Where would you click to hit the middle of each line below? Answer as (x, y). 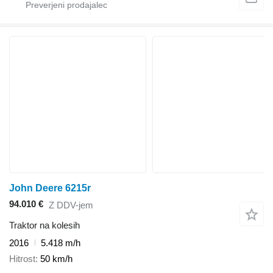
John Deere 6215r (50, 188)
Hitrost (22, 259)
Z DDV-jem (71, 205)
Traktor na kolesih (44, 225)
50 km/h (56, 259)
